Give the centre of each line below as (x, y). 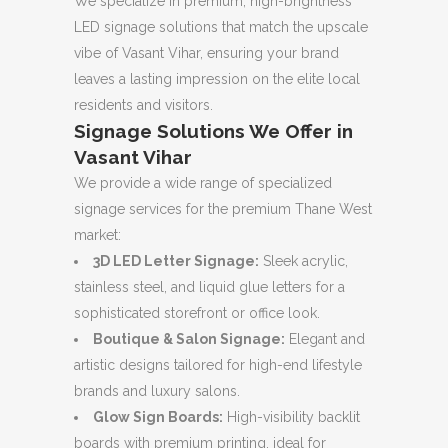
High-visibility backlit (291, 417)
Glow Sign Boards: (158, 417)
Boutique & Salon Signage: (189, 339)
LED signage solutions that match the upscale (221, 27)
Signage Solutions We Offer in (213, 131)
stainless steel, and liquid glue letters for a (209, 287)
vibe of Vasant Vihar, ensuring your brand (206, 53)
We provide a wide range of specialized (203, 183)
